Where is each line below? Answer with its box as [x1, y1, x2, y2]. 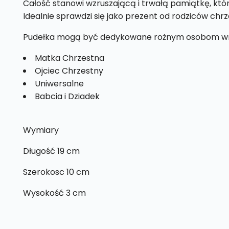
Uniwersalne [34, 77, 84, 89]
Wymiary [22, 124, 59, 136]
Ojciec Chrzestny [34, 64, 103, 77]
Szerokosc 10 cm [22, 166, 89, 178]
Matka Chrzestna [34, 52, 104, 64]
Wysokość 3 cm [22, 187, 86, 199]
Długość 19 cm [22, 145, 80, 157]
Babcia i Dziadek [34, 90, 100, 102]
